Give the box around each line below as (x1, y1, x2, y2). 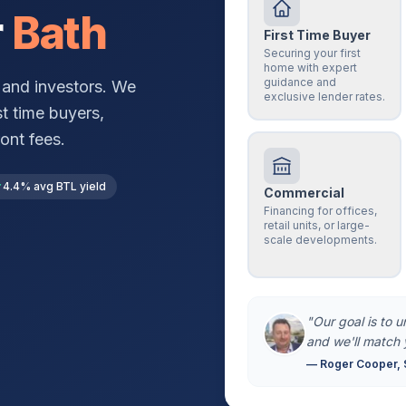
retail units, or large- (264, 218, 370, 232)
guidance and (264, 75, 336, 89)
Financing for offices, (264, 204, 377, 217)
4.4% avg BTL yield (3, 179, 106, 193)
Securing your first (264, 46, 361, 60)
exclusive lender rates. (264, 90, 385, 103)
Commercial (264, 185, 344, 200)
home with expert (264, 61, 357, 74)
